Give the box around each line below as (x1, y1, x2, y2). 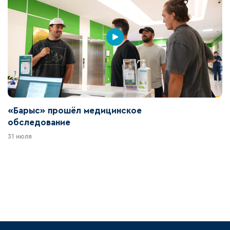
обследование (7, 118, 70, 127)
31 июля (7, 133, 32, 140)
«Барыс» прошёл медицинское (7, 106, 142, 115)
